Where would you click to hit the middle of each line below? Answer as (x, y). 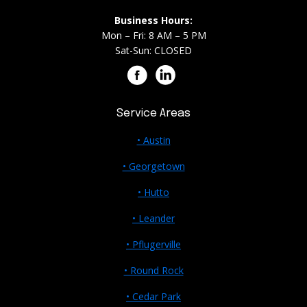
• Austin (153, 140)
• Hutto (153, 192)
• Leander (153, 218)
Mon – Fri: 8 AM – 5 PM (153, 35)
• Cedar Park (153, 296)
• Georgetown (153, 166)
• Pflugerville (153, 244)
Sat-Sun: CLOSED (153, 50)
